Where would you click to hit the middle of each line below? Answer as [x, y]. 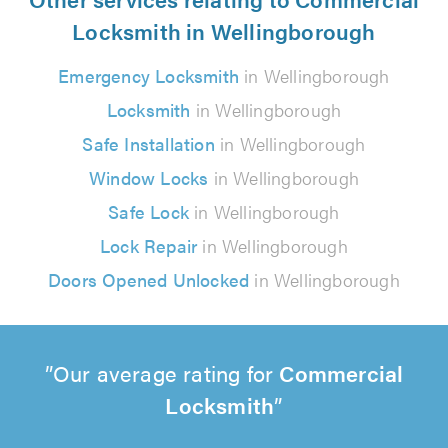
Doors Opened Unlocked [149, 279]
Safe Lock [149, 211]
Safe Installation [148, 143]
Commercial [341, 372]
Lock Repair [149, 245]
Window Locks [148, 177]
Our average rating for [166, 372]
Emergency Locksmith [149, 75]
